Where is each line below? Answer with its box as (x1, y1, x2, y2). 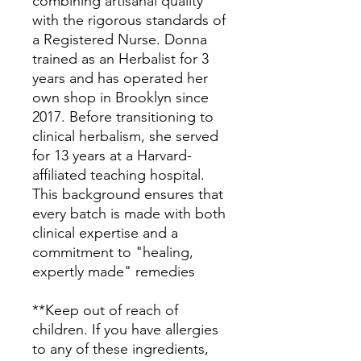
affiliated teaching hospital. (32, 166, 205, 184)
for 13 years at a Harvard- (32, 147, 192, 164)
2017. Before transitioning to (32, 108, 214, 126)
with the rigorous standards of (32, 11, 226, 29)
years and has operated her (32, 69, 208, 87)
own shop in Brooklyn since (32, 89, 209, 106)
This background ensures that (32, 185, 223, 203)
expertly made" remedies (32, 263, 195, 280)
